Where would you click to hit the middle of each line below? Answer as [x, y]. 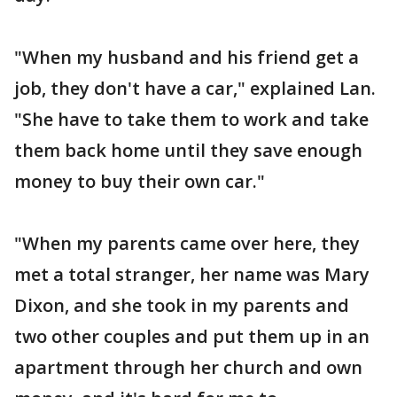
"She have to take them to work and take [191, 119]
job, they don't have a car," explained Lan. [195, 88]
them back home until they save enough [188, 150]
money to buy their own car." [140, 181]
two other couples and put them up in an [192, 336]
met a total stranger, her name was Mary [192, 274]
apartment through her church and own [188, 367]
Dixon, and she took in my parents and [182, 305]
